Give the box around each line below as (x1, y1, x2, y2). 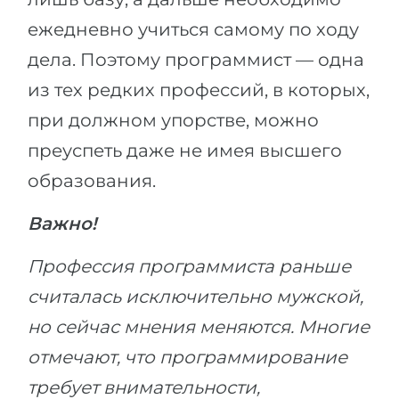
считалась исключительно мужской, (28, 286, 363, 307)
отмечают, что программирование (28, 346, 347, 368)
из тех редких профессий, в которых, (28, 79, 370, 101)
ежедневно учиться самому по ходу (28, 19, 359, 40)
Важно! (28, 213, 97, 234)
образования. (28, 170, 156, 191)
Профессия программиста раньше (28, 256, 351, 277)
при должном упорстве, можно (28, 110, 319, 131)
